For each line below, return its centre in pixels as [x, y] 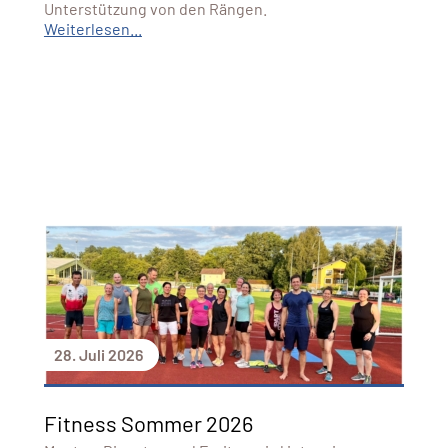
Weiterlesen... [92, 28]
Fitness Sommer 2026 [148, 422]
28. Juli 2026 [98, 354]
